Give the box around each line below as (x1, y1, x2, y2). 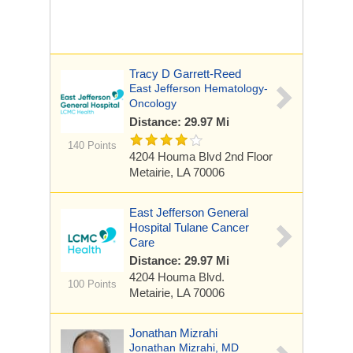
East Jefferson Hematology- (129, 82, 268, 95)
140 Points (67, 139, 117, 151)
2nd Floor (225, 150, 273, 163)
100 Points (67, 278, 117, 290)
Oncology (129, 97, 176, 110)
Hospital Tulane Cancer (129, 221, 249, 234)
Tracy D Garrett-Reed (129, 67, 241, 80)
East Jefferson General (129, 206, 248, 219)
